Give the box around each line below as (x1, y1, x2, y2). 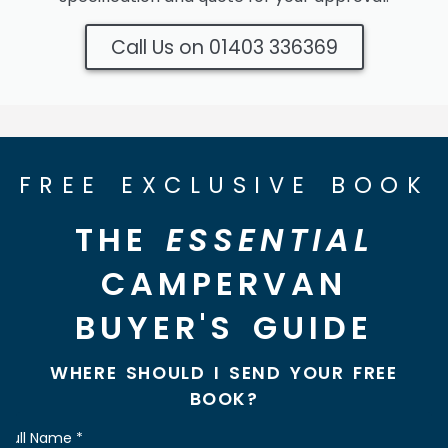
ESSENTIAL (165, 216, 374, 262)
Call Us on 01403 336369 (110, 33, 338, 61)
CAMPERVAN (101, 260, 347, 306)
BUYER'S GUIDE (75, 304, 373, 350)
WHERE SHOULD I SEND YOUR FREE (50, 360, 398, 385)
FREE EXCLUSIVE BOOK (18, 168, 430, 201)
